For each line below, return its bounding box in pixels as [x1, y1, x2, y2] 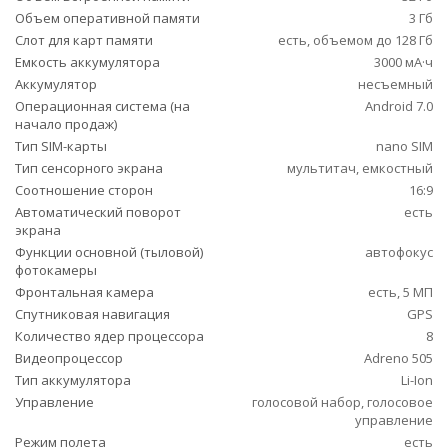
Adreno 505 [364, 349, 433, 367]
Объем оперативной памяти [15, 9, 200, 27]
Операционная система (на [15, 97, 190, 115]
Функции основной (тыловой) [15, 243, 203, 261]
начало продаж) [15, 115, 117, 133]
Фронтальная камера [15, 283, 154, 301]
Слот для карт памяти [15, 31, 153, 49]
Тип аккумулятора [15, 371, 131, 389]
